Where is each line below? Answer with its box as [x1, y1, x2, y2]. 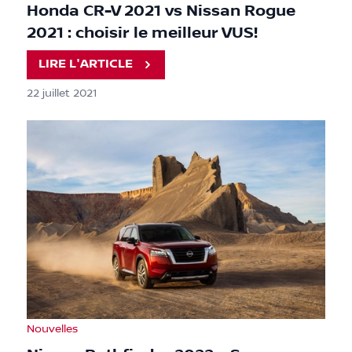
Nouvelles [27, 322, 78, 335]
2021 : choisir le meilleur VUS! [27, 23, 258, 42]
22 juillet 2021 [27, 86, 97, 100]
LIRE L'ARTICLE [38, 57, 134, 72]
